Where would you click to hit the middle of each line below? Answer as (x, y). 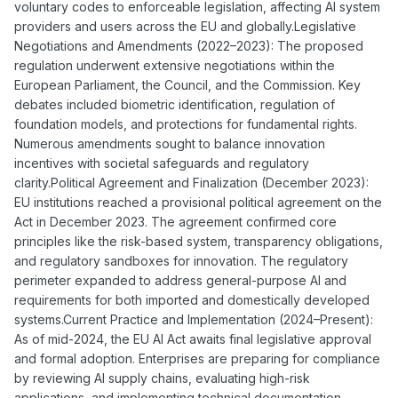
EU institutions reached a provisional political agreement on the (198, 203)
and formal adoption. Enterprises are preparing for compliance (197, 359)
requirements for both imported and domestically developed (192, 300)
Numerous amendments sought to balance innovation (170, 144)
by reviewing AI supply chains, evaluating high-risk (162, 378)
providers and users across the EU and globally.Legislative (185, 27)
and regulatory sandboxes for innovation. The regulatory (181, 261)
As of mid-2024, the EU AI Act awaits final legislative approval (193, 339)
